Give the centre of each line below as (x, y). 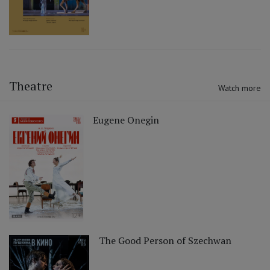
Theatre (31, 86)
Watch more (240, 88)
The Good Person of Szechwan (165, 240)
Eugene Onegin (126, 120)
